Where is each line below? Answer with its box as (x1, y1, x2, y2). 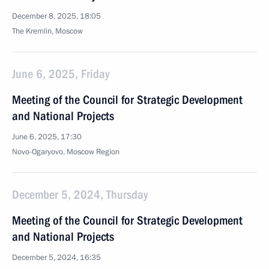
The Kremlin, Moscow (12, 26, 83, 37)
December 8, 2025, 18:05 (12, 11, 101, 22)
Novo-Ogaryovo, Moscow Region (12, 147, 119, 157)
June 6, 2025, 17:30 (12, 131, 82, 142)
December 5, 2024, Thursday (12, 187, 148, 202)
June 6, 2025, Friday (12, 67, 109, 81)
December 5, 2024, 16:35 (12, 252, 101, 263)
